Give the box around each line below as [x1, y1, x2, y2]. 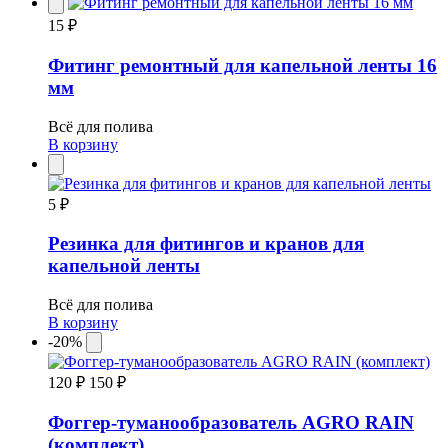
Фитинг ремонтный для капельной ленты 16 [48, 54, 437, 76]
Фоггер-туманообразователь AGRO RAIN [48, 411, 414, 433]
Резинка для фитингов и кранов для [48, 233, 364, 255]
